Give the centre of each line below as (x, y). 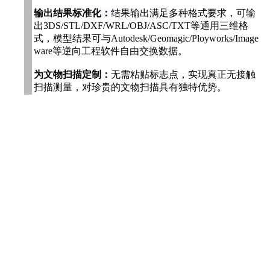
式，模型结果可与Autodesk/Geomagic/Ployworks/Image (146, 38)
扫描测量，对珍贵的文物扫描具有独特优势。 (130, 87)
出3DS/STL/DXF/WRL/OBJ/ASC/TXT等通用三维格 (141, 25)
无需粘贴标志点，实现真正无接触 (183, 74)
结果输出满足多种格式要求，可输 (183, 13)
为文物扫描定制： (72, 74)
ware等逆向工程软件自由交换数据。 (111, 51)
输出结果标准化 (67, 13)
